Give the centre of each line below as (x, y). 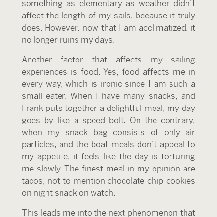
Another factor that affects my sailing (108, 60)
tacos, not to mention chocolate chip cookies (108, 181)
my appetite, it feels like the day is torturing (108, 156)
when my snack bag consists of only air (108, 132)
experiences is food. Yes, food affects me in (108, 72)
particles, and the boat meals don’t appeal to (108, 144)
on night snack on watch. (69, 193)
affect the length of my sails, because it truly (108, 15)
